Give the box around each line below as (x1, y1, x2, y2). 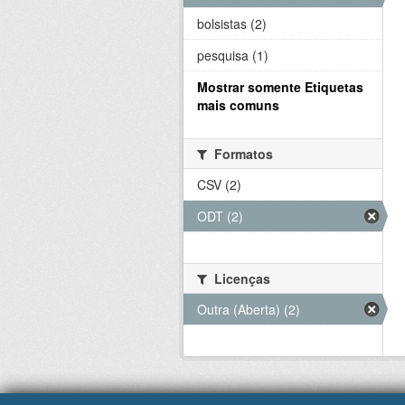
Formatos (211, 145, 273, 163)
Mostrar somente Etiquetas (197, 78, 363, 96)
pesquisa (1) (197, 46, 268, 64)
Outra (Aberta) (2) (197, 300, 300, 318)
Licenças (211, 269, 270, 287)
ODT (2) (197, 207, 243, 225)
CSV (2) (197, 175, 241, 193)
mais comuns (197, 96, 279, 114)
